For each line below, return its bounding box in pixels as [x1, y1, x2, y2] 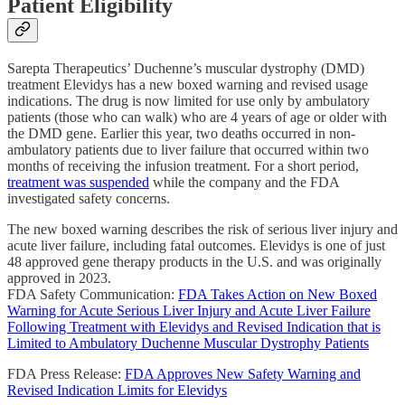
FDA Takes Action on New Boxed [178, 287, 377, 303]
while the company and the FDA [149, 174, 339, 191]
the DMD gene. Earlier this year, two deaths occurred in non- [7, 126, 355, 142]
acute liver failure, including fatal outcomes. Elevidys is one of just [7, 238, 385, 254]
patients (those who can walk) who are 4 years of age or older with [7, 109, 387, 126]
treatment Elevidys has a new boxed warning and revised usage [7, 77, 368, 93]
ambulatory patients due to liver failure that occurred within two [7, 142, 369, 158]
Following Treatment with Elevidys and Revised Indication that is [7, 319, 381, 335]
